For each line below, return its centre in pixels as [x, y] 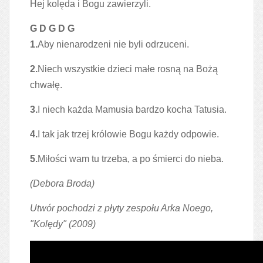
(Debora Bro [55, 183]
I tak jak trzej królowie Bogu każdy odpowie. [128, 134]
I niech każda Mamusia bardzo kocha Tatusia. [132, 109]
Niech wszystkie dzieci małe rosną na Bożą [128, 69]
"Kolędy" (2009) [63, 224]
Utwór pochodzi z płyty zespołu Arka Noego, [122, 208]
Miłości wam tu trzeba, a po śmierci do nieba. [131, 159]
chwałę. [46, 85]
